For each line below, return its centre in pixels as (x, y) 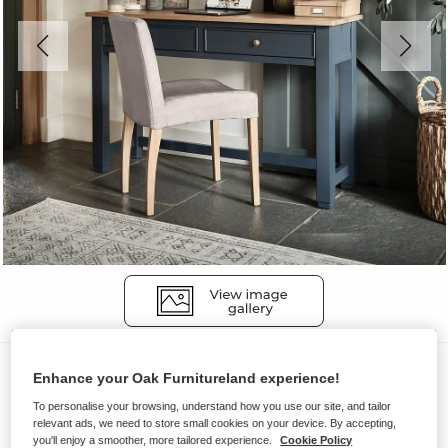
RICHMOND (82, 404)
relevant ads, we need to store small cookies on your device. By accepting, (215, 423)
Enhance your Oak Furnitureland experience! (187, 378)
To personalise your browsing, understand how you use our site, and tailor (212, 406)
